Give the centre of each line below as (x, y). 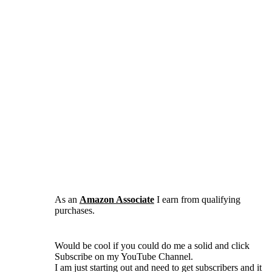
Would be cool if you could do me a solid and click (152, 245)
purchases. (74, 210)
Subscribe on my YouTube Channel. (124, 256)
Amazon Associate (117, 199)
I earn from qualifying (197, 199)
